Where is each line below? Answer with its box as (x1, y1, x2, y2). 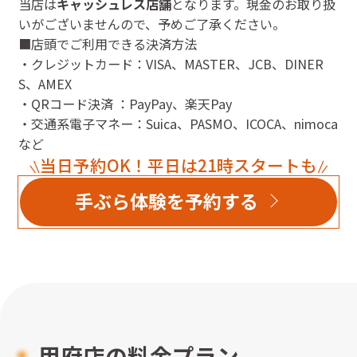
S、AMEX (18, 73, 72, 93)
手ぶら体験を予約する (74, 187, 258, 215)
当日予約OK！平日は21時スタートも (40, 152, 317, 177)
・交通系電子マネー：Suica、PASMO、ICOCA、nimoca (18, 113, 338, 133)
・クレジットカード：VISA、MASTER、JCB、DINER (18, 53, 324, 73)
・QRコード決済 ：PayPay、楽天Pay (18, 93, 232, 113)
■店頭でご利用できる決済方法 (18, 33, 197, 53)
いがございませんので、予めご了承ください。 (18, 14, 285, 33)
